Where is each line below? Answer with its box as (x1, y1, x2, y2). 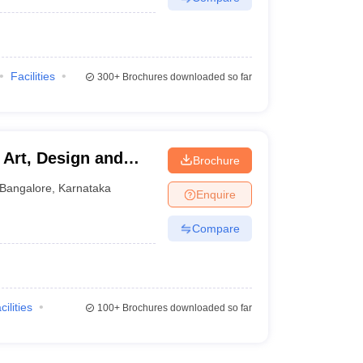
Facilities (10, 70, 55, 83)
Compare (191, 221, 240, 235)
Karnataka (58, 181, 112, 194)
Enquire (195, 187, 236, 201)
